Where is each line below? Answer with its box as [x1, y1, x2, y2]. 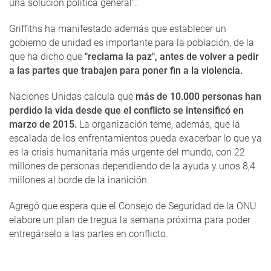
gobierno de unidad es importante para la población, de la [9, 37, 254, 49]
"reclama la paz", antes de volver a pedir [82, 51, 259, 63]
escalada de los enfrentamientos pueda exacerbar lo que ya [9, 132, 262, 145]
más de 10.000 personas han [133, 91, 261, 103]
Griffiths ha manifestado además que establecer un [9, 23, 226, 35]
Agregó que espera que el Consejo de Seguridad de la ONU [9, 200, 256, 212]
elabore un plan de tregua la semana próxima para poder [9, 214, 250, 226]
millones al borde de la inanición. [9, 174, 149, 186]
